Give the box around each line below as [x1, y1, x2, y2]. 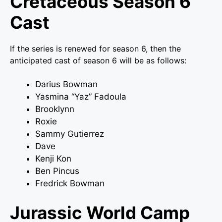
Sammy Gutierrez [35, 128, 104, 139]
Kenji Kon [35, 153, 71, 164]
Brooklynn [35, 104, 74, 114]
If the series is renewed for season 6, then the [10, 43, 181, 54]
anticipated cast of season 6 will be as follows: [10, 55, 186, 65]
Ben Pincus [35, 166, 79, 176]
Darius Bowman [35, 79, 98, 89]
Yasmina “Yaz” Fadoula [35, 91, 126, 102]
